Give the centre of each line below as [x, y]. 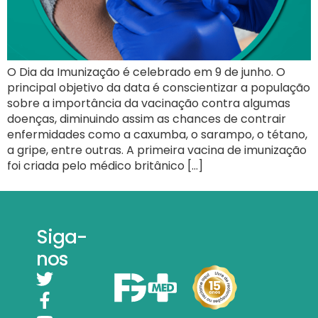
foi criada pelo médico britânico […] [105, 165]
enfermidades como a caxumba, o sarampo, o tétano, [157, 134]
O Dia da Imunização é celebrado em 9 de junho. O [146, 72]
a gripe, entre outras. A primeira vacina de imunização [157, 150]
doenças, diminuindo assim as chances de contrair [147, 119]
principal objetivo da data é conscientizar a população [159, 87]
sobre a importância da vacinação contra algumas [149, 103]
